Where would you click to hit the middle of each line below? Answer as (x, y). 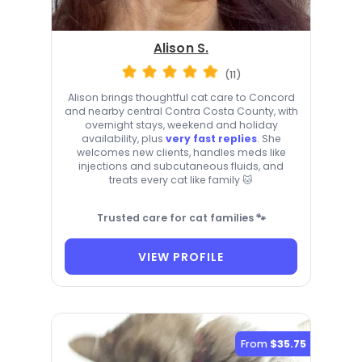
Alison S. (181, 48)
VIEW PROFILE (181, 257)
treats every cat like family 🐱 (181, 180)
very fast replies (211, 139)
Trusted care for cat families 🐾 (181, 218)
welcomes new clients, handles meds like (181, 153)
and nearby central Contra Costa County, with (181, 112)
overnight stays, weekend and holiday (181, 125)
